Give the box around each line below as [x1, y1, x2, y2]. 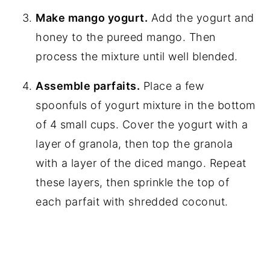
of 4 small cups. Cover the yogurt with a [36, 118, 248, 131]
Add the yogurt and [148, 11, 254, 24]
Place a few [140, 79, 204, 92]
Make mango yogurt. [36, 11, 148, 24]
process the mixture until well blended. [36, 49, 238, 63]
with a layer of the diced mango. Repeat [36, 156, 246, 169]
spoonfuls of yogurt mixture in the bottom [36, 98, 256, 111]
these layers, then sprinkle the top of [36, 175, 230, 189]
